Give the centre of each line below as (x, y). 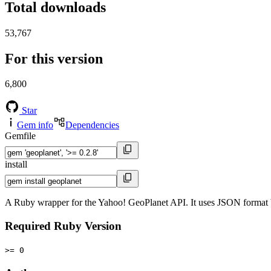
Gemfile (20, 136)
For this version (54, 58)
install (16, 165)
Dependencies (92, 125)
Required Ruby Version (63, 226)
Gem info (35, 125)
